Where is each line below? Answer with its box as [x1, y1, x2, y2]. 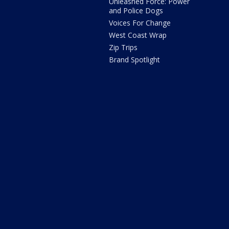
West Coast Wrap [109, 30, 167, 40]
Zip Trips [109, 42, 138, 53]
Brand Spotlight [109, 55, 161, 65]
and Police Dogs [109, 6, 164, 16]
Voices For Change [109, 18, 171, 28]
